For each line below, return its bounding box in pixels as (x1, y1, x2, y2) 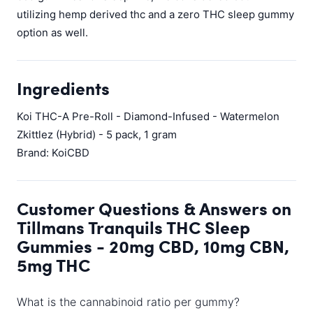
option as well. (17, 26, 88, 39)
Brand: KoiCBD (17, 146, 89, 159)
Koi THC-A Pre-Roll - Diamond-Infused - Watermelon (17, 110, 279, 123)
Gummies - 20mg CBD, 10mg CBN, (17, 233, 289, 259)
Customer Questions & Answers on (17, 196, 291, 221)
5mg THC (17, 252, 90, 277)
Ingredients (17, 75, 110, 101)
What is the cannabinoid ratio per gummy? (17, 295, 240, 309)
